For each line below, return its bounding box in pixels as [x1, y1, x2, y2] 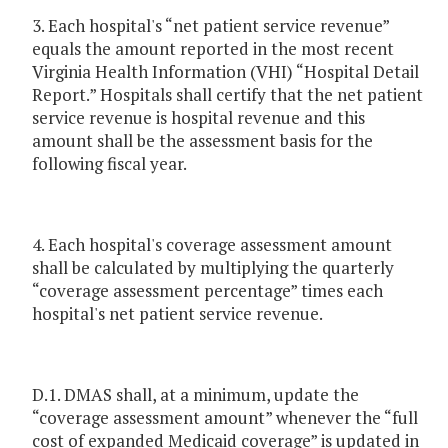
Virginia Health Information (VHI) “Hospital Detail [32, 60, 419, 84]
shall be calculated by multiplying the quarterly [32, 256, 394, 280]
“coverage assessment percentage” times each [32, 279, 383, 303]
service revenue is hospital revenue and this [32, 106, 365, 130]
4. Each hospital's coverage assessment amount [32, 233, 392, 257]
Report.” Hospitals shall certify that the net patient [32, 83, 423, 107]
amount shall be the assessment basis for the [32, 129, 373, 153]
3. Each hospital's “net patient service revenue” [32, 14, 389, 38]
